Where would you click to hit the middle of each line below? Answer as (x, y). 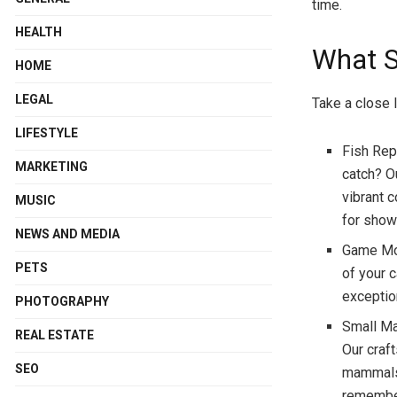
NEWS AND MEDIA (67, 234)
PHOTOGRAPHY (62, 301)
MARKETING (51, 167)
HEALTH (39, 32)
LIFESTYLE (47, 133)
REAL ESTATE (54, 335)
